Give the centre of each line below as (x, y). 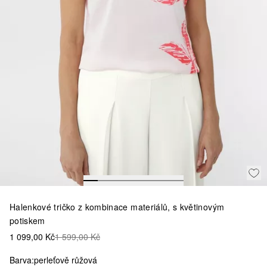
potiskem (27, 220)
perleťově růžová (66, 260)
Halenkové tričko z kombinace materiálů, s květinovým (117, 207)
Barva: (22, 260)
